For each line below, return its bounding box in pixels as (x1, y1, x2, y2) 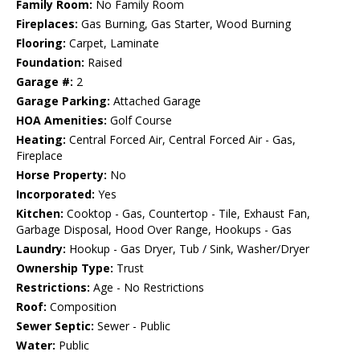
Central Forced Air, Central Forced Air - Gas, (66, 132, 296, 148)
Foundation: (16, 55, 84, 71)
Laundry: (16, 241, 66, 257)
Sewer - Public (94, 318, 170, 334)
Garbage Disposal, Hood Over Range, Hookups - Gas (16, 222, 292, 238)
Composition (47, 299, 117, 315)
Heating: (16, 132, 66, 148)
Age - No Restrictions (90, 280, 204, 296)
